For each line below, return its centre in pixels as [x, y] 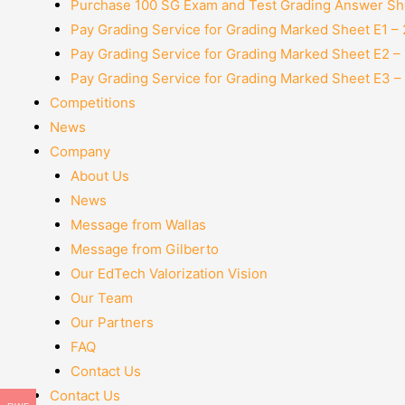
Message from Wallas [138, 224]
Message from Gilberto [144, 249]
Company [80, 151]
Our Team [101, 297]
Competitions [93, 102]
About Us [99, 175]
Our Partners [112, 322]
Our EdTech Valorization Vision [169, 273]
